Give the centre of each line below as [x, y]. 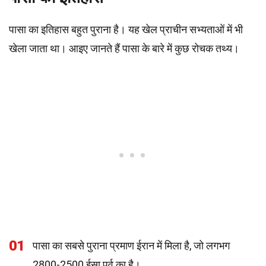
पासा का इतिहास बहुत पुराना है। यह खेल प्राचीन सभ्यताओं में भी [126, 29]
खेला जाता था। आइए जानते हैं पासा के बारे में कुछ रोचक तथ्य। [124, 48]
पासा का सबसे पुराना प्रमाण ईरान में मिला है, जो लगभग [131, 246]
